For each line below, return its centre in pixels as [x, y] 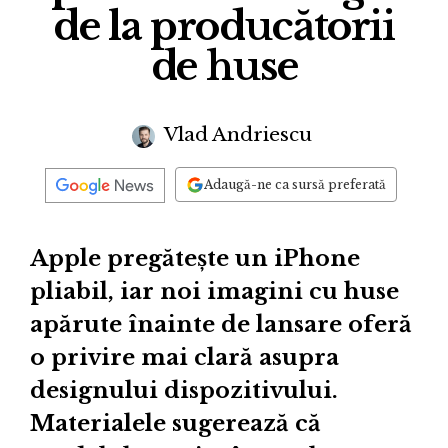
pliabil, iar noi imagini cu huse [214, 291]
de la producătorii [224, 27]
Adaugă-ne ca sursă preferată [295, 184]
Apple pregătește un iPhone [195, 258]
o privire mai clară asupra [184, 357]
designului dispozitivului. [184, 390]
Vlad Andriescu [235, 135]
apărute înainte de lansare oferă [221, 324]
